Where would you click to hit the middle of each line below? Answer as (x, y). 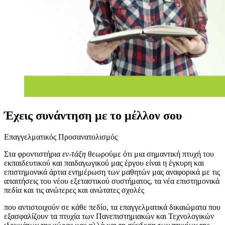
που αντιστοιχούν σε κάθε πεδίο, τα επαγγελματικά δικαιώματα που (112, 207)
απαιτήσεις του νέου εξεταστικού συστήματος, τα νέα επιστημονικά (112, 181)
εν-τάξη (74, 154)
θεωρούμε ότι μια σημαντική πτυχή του (150, 154)
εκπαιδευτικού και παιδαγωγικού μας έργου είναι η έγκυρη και (104, 163)
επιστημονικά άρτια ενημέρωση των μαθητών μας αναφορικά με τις (112, 172)
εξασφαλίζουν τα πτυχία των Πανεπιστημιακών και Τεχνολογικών (109, 216)
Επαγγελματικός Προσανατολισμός (61, 137)
